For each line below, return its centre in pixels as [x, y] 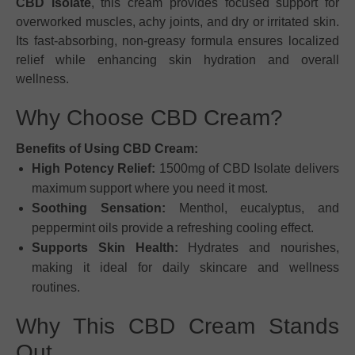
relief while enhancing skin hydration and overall [177, 59]
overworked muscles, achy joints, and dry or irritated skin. [177, 21]
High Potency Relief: [94, 168]
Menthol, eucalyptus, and [252, 208]
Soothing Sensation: [99, 208]
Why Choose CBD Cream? [149, 117]
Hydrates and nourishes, [259, 247]
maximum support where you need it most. [150, 188]
